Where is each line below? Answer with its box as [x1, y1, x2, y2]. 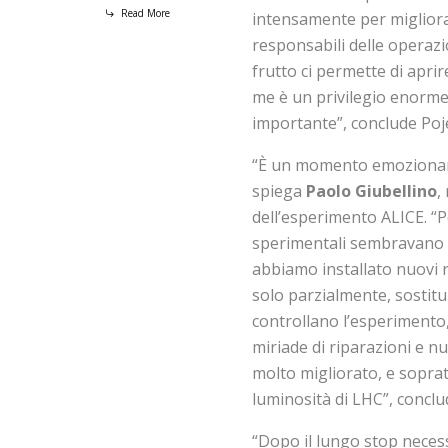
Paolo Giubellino [306, 180, 437, 203]
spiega [252, 180, 306, 203]
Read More [118, 5, 170, 20]
